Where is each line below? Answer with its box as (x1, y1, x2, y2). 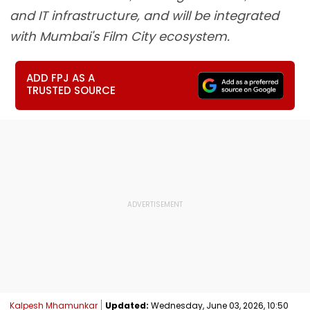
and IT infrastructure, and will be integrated (10, 7, 279, 24)
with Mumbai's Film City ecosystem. (10, 28, 230, 45)
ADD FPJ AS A (26, 71, 95, 85)
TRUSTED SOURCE (26, 83, 116, 98)
